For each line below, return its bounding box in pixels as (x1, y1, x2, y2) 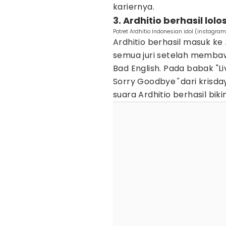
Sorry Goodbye (113, 76, 176, 87)
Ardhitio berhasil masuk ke (113, 36, 223, 48)
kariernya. (113, 1, 155, 13)
